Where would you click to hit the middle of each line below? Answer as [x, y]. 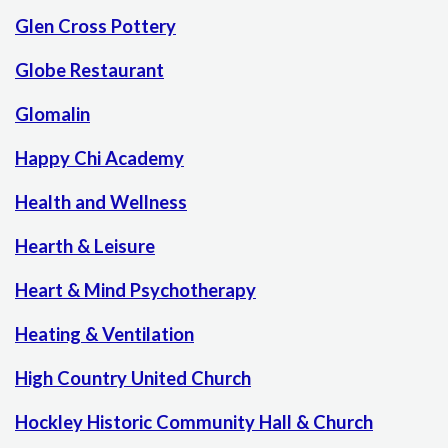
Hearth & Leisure [85, 246]
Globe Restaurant [89, 70]
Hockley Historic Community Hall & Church [194, 422]
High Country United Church [133, 378]
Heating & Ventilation [104, 334]
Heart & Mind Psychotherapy [135, 290]
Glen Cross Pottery [95, 26]
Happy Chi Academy [99, 158]
